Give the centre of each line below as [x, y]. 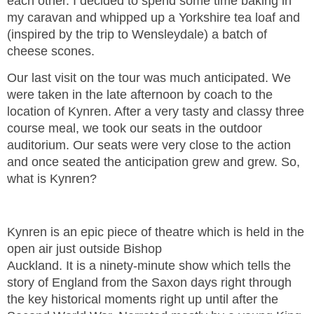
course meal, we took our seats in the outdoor [135, 128]
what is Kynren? [52, 179]
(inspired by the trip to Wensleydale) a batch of [137, 34]
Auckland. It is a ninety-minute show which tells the [149, 266]
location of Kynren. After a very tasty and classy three [156, 111]
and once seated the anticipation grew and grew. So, [153, 162]
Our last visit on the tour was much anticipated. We [149, 78]
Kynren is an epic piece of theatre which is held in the [156, 232]
